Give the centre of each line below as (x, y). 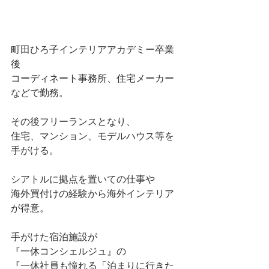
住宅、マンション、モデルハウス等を (92, 136)
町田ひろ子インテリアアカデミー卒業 (92, 49)
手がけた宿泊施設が (54, 237)
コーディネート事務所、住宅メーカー (92, 78)
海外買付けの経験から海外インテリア (92, 193)
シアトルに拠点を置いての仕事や (83, 179)
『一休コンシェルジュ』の (68, 251)
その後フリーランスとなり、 (73, 121)
